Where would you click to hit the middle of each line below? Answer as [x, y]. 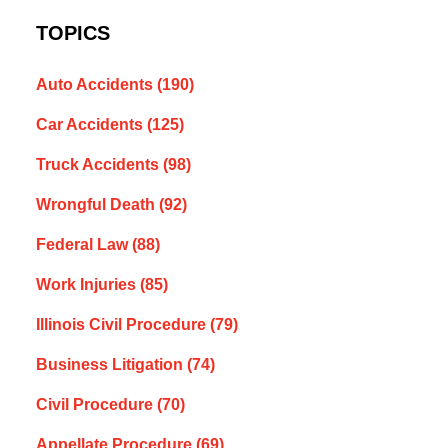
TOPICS [72, 33]
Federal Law [83, 245]
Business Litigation [111, 365]
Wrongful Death [97, 205]
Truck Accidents [99, 165]
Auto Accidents [96, 85]
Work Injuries [87, 285]
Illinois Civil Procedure [122, 325]
